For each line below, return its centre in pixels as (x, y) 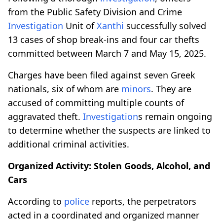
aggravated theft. (45, 116)
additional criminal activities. (69, 144)
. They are (171, 89)
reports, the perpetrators (143, 201)
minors (136, 89)
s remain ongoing (175, 116)
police (77, 201)
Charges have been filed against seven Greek (102, 75)
